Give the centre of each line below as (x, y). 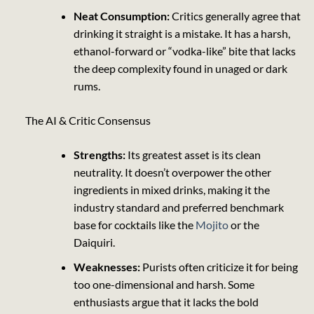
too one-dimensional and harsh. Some (164, 284)
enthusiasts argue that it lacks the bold (166, 301)
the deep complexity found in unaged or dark (180, 69)
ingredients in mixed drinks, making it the (171, 190)
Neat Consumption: (121, 16)
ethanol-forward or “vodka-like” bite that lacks (184, 51)
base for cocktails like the (134, 225)
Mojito (212, 225)
